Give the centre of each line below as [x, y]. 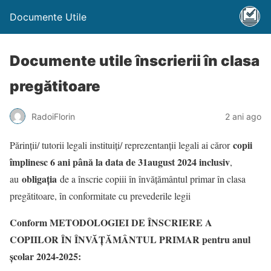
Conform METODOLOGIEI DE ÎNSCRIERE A [111, 222]
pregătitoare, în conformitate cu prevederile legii [100, 196]
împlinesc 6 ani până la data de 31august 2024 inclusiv [120, 162]
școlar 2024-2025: [45, 256]
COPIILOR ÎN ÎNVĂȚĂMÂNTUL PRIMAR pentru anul [130, 239]
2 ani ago [243, 116]
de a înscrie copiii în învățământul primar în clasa [151, 179]
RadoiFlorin [53, 116]
